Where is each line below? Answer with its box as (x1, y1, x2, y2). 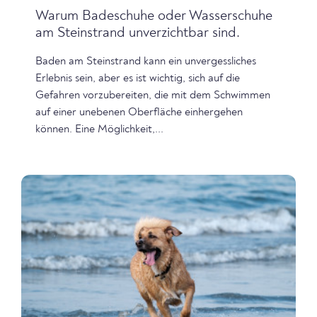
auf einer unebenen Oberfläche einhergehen (35, 106, 243, 118)
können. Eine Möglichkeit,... (35, 123, 163, 135)
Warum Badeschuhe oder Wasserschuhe (35, 8, 272, 23)
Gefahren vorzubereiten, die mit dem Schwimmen (35, 89, 270, 101)
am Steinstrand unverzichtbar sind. (35, 25, 240, 40)
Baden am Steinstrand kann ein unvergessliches (35, 55, 256, 67)
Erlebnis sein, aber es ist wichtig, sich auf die (35, 72, 240, 84)
